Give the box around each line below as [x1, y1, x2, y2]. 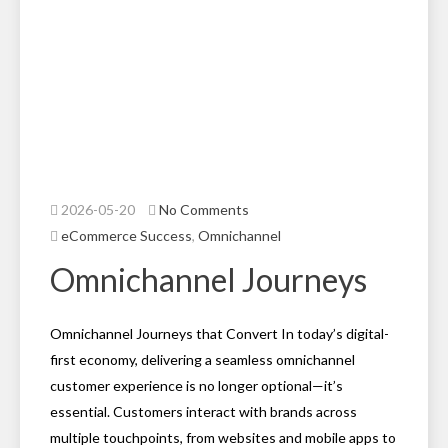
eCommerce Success [61, 227, 192, 244]
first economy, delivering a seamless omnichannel [50, 351, 355, 368]
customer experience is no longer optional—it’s [50, 377, 343, 394]
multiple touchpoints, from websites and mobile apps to [50, 429, 396, 446]
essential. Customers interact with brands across [50, 403, 357, 420]
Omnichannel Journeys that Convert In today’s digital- [50, 325, 389, 342]
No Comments [159, 201, 249, 218]
